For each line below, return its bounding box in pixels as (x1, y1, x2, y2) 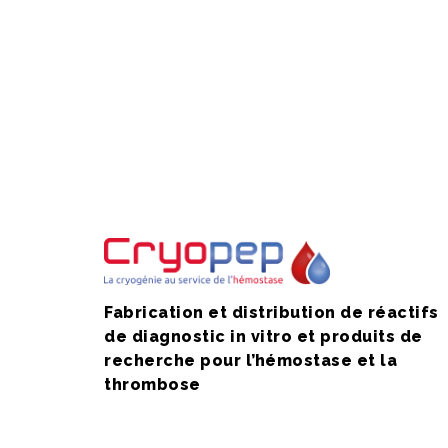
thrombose (104, 374, 201, 394)
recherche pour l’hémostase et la (104, 350, 397, 370)
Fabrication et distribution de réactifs (104, 302, 439, 322)
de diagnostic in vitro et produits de (104, 326, 423, 346)
